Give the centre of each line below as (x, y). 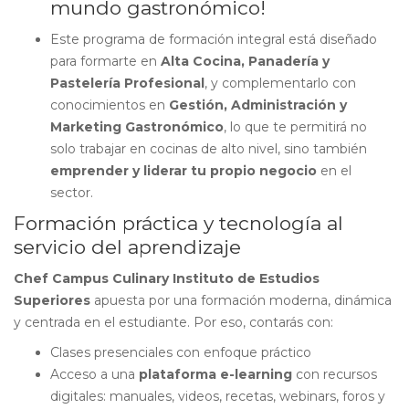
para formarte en (105, 61)
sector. (72, 193)
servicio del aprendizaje (127, 247)
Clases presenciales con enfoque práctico (181, 352)
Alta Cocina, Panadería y (245, 61)
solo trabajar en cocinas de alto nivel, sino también (209, 149)
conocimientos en (110, 105)
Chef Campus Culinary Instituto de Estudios (167, 278)
